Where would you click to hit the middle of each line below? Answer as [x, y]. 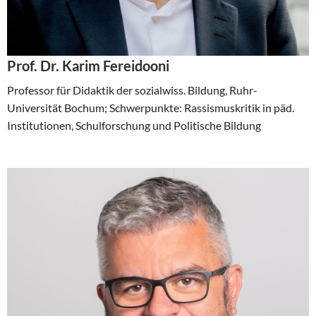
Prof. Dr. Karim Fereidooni [88, 66]
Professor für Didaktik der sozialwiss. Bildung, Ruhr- [132, 90]
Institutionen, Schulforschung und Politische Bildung [134, 125]
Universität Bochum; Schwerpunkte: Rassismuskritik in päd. [151, 108]
